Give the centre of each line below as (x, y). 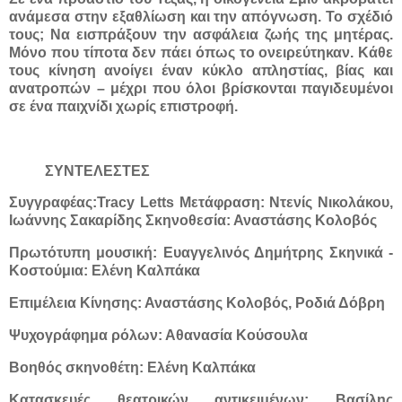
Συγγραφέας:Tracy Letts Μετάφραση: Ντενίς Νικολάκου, (201, 203)
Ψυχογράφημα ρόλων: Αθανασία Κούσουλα (158, 335)
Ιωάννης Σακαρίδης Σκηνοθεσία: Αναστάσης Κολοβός (193, 221)
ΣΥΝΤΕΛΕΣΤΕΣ (97, 170)
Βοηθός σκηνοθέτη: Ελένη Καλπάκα (132, 367)
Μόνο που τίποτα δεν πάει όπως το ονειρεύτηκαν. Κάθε (201, 52)
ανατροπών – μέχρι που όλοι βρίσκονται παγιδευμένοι (201, 88)
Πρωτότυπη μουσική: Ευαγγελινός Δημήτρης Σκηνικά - (201, 253)
